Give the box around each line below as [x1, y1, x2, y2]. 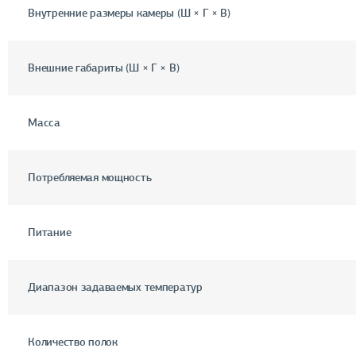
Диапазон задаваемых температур [28, 280, 203, 294]
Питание [28, 225, 72, 239]
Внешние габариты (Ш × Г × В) [28, 60, 180, 75]
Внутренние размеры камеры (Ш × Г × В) [28, 6, 230, 20]
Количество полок [28, 335, 118, 349]
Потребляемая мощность [28, 170, 152, 184]
